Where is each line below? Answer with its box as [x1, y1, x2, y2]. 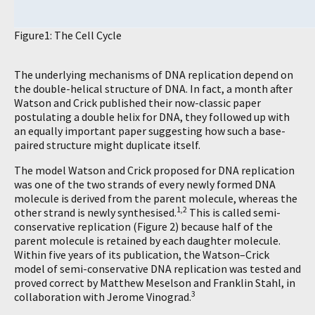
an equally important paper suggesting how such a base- [14, 124, 285, 138]
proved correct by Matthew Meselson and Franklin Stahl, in [14, 276, 295, 290]
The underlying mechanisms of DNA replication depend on [14, 67, 293, 82]
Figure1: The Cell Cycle [14, 28, 122, 42]
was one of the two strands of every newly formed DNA [14, 177, 276, 191]
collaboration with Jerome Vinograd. [14, 290, 191, 304]
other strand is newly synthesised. [14, 205, 176, 219]
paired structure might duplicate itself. [14, 138, 200, 152]
